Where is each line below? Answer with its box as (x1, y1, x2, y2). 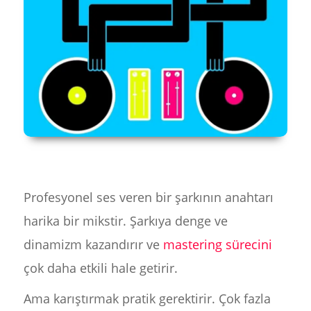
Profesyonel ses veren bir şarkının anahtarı (23, 189, 274, 205)
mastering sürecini (162, 236, 272, 253)
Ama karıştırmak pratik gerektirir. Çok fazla (23, 290, 271, 307)
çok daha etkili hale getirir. (23, 260, 178, 276)
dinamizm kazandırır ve (23, 236, 163, 253)
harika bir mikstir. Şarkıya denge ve (23, 212, 228, 229)
